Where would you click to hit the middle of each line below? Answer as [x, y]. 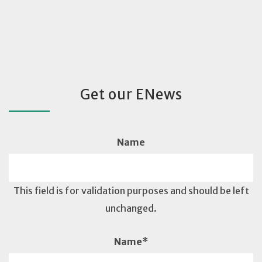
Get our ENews [131, 94]
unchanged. [131, 208]
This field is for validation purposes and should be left [131, 190]
